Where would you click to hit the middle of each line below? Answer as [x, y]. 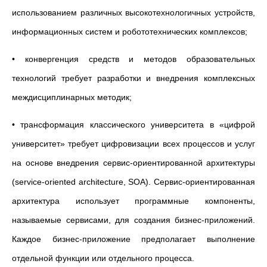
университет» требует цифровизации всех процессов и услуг [133, 144]
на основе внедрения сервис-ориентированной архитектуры [133, 163]
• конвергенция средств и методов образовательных [133, 59]
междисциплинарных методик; [72, 97]
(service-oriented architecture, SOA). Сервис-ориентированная [133, 182]
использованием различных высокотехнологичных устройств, [133, 13]
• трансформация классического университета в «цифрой [133, 125]
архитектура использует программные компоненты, [133, 201]
